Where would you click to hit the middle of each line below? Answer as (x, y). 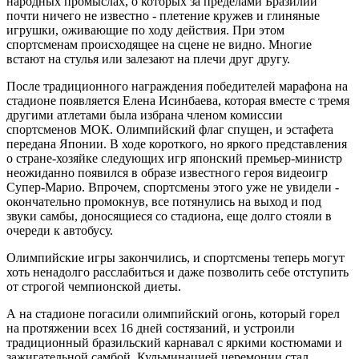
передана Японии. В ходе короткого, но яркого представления (177, 143)
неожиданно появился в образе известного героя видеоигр (167, 172)
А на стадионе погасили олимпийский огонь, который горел (173, 313)
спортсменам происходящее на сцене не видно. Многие (159, 44)
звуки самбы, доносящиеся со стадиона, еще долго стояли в (169, 216)
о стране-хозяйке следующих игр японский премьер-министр (174, 158)
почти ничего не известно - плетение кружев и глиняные (163, 15)
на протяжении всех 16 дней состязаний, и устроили (151, 328)
